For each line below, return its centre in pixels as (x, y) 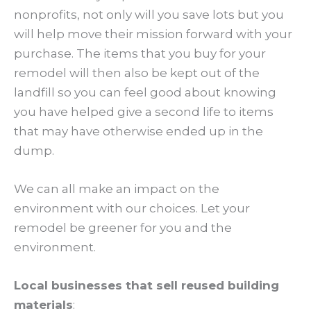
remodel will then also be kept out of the (137, 73)
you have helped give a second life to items (144, 111)
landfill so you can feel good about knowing (145, 92)
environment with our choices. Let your (132, 209)
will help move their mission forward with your (153, 34)
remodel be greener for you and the (123, 228)
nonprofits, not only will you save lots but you (149, 14)
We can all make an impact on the (117, 189)
